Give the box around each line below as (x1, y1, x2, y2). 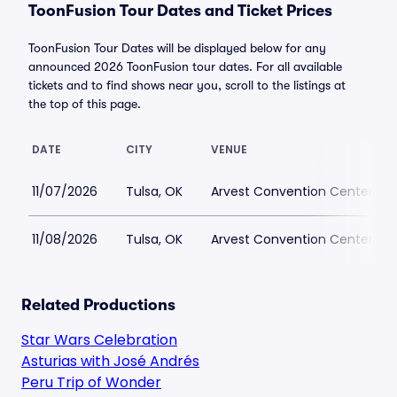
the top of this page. (28, 97, 141, 111)
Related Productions (21, 296, 175, 314)
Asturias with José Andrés (21, 351, 199, 371)
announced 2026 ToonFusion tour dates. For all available (28, 59, 342, 74)
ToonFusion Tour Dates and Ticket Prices (28, 2, 332, 19)
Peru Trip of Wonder (21, 372, 161, 393)
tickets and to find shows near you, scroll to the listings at (28, 78, 346, 92)
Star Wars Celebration (21, 330, 177, 350)
